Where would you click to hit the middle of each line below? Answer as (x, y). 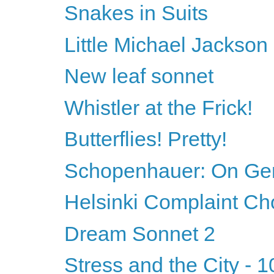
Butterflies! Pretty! (145, 139)
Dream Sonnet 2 (139, 233)
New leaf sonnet (139, 76)
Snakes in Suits (136, 13)
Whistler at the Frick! (158, 107)
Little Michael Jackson (166, 44)
